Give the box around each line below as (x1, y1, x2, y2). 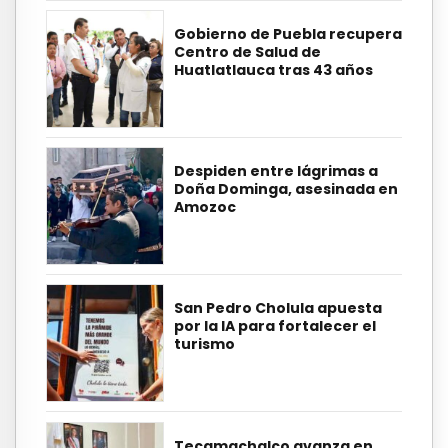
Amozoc (174, 197, 236, 218)
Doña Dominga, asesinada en (174, 179, 398, 200)
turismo (174, 334, 235, 355)
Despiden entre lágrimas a (174, 161, 378, 182)
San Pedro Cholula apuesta (174, 298, 382, 319)
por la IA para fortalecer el (174, 316, 376, 337)
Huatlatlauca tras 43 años (174, 59, 373, 80)
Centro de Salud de (174, 41, 321, 62)
